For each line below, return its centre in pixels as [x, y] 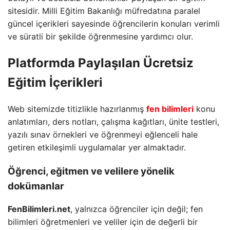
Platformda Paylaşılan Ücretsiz [101, 63]
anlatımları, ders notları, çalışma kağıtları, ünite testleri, [113, 121]
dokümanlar [36, 186]
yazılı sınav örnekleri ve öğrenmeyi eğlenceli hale [103, 134]
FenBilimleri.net [39, 209]
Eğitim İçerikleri [55, 82]
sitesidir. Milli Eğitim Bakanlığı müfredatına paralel [104, 11]
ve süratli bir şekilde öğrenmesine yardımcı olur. [100, 36]
